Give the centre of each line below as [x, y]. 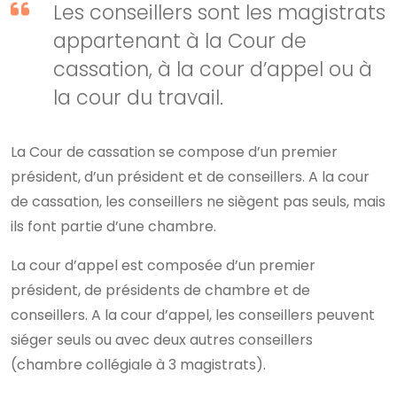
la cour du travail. [138, 97]
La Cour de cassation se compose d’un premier [174, 152]
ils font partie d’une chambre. [113, 226]
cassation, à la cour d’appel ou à [213, 69]
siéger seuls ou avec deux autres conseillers [162, 340]
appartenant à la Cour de [180, 41]
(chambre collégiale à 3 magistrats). [142, 365]
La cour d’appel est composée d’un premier [163, 265]
